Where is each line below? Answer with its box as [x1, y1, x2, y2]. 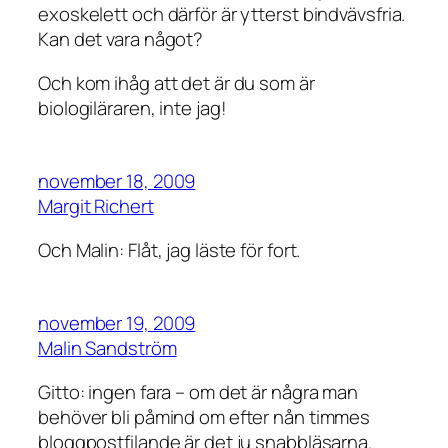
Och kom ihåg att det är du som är [38, 69, 315, 96]
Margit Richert [38, 193, 154, 220]
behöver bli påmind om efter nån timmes [38, 403, 371, 430]
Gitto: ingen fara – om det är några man [38, 378, 359, 405]
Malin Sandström [38, 335, 177, 362]
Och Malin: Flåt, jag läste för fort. [38, 236, 301, 263]
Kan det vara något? [38, 26, 204, 53]
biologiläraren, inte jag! [38, 94, 227, 121]
